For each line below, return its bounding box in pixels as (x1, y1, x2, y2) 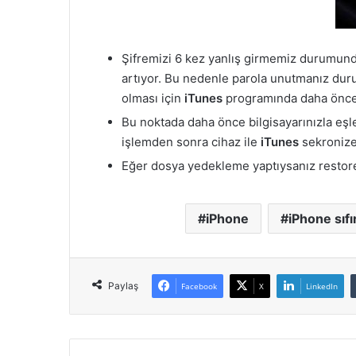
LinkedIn (306, 281, 338, 292)
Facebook (181, 281, 217, 292)
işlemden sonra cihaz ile (122, 134, 261, 150)
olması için (122, 91, 184, 106)
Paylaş (108, 280, 138, 292)
